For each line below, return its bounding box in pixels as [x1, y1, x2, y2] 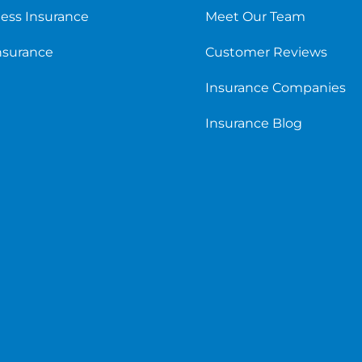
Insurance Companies [205, 79, 347, 95]
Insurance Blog [205, 115, 303, 131]
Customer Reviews [205, 44, 328, 60]
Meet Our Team [205, 8, 306, 24]
